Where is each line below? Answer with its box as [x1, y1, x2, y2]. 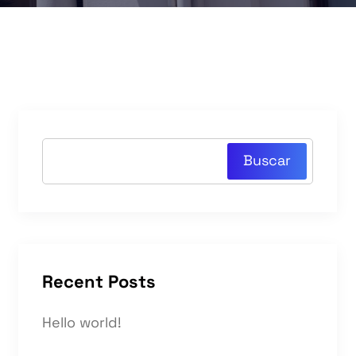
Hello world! [42, 313, 122, 331]
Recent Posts [42, 270, 156, 292]
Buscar [243, 150, 291, 169]
